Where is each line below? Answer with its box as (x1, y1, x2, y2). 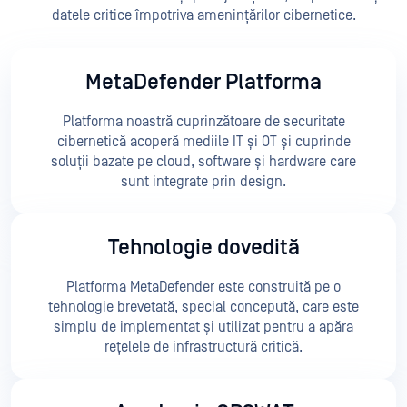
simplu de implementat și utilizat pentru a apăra (54, 319, 353, 336)
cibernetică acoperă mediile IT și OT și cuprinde (56, 134, 351, 151)
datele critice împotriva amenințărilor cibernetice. (51, 7, 356, 25)
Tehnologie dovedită (107, 235, 300, 261)
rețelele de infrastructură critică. (104, 339, 303, 356)
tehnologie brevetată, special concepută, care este (48, 299, 359, 316)
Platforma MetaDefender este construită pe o (66, 279, 341, 296)
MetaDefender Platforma (85, 70, 322, 95)
